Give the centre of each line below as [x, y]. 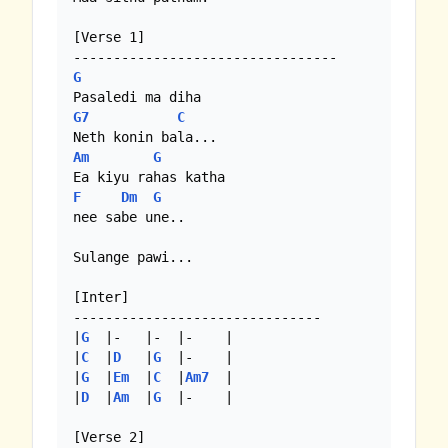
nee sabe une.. [129, 216]
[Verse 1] [109, 36]
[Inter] [101, 296]
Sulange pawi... [133, 256]
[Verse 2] [109, 436]
